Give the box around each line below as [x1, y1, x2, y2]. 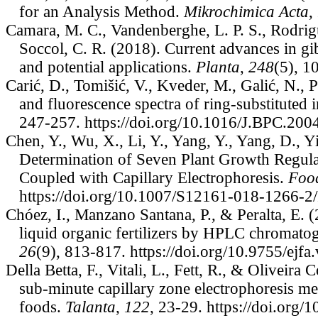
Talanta [65, 297, 116, 316]
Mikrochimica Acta [183, 2, 309, 21]
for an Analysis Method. [18, 2, 184, 21]
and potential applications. [18, 57, 196, 76]
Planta [195, 57, 240, 76]
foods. [18, 297, 65, 316]
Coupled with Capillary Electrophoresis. [18, 168, 288, 187]
